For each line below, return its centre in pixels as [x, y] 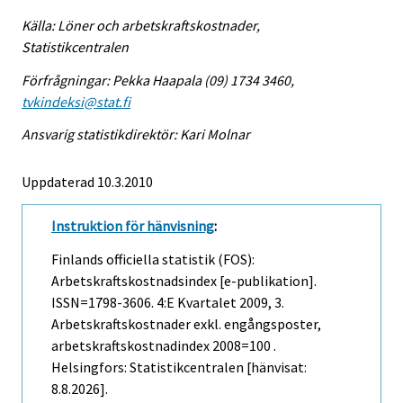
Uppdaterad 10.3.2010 [87, 182]
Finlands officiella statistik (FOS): [153, 260]
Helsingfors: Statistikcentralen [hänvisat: [179, 367]
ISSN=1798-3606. [104, 303]
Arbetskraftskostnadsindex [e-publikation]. [184, 281]
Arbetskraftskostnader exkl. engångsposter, [186, 324]
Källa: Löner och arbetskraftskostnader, [141, 25]
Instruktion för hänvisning [133, 226]
